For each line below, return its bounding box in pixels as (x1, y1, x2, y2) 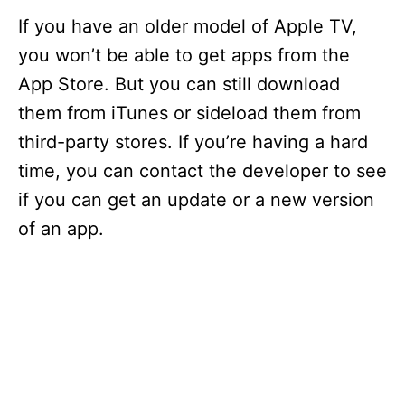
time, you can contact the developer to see (18, 160, 387, 182)
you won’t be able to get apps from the (18, 44, 350, 66)
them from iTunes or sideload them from (18, 102, 361, 124)
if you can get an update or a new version (18, 189, 374, 211)
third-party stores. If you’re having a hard (18, 131, 368, 153)
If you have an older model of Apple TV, (18, 15, 357, 37)
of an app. (18, 218, 104, 240)
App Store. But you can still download (18, 73, 340, 95)
